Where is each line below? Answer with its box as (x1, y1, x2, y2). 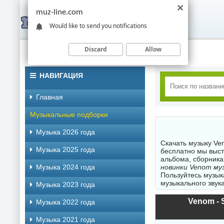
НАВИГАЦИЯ (39, 71, 83, 79)
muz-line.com (36, 8, 83, 16)
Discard (84, 44, 107, 53)
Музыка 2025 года (36, 145, 95, 153)
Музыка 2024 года (36, 163, 95, 171)
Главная (36, 93, 63, 101)
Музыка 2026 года (36, 128, 95, 136)
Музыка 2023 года (36, 180, 95, 188)
